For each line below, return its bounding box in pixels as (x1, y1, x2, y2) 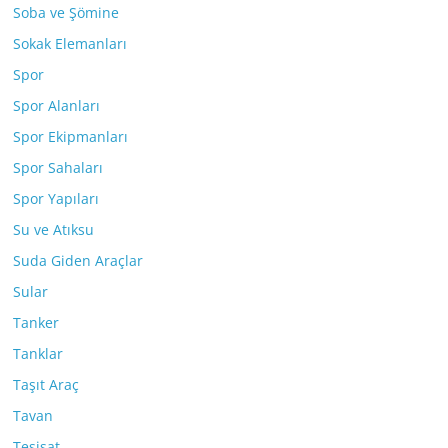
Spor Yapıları (13, 188, 100, 208)
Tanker (13, 312, 60, 332)
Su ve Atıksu (13, 219, 95, 239)
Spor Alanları (13, 95, 101, 115)
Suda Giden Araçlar (13, 250, 144, 270)
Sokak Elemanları (13, 33, 128, 53)
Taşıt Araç (13, 374, 80, 394)
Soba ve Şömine (13, 2, 120, 22)
